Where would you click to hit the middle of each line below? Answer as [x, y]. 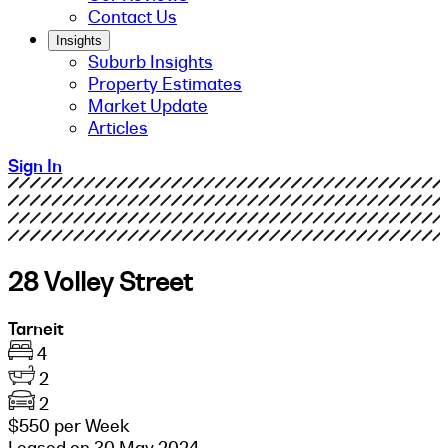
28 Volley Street [100, 281]
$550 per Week [69, 425]
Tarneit [36, 328]
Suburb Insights [150, 62]
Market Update [148, 106]
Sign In [35, 166]
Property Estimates [165, 84]
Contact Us [132, 17]
